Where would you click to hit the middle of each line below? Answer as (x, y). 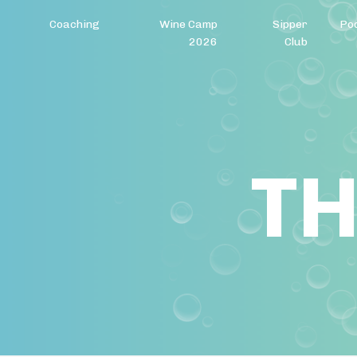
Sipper (290, 24)
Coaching (75, 24)
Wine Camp (188, 24)
